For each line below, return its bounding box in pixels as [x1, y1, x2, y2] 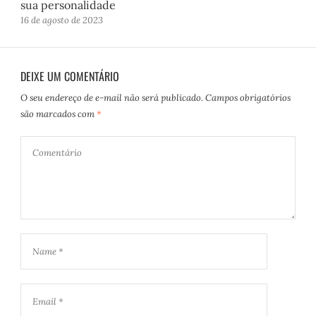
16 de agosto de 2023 [20, 14, 104, 27]
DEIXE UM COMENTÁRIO [20, 68, 120, 85]
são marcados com [20, 108, 97, 121]
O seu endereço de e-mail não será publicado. [20, 92, 204, 104]
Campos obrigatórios [205, 92, 291, 104]
